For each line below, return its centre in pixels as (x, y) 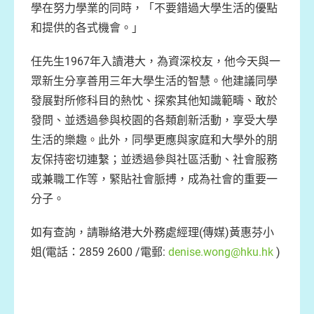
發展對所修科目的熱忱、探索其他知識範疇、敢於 (154, 101)
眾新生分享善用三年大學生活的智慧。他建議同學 (154, 81)
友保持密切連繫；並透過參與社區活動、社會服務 (154, 159)
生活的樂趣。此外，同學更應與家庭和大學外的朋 (154, 140)
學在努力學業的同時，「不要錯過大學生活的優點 (154, 8)
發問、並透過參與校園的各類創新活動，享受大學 (154, 120)
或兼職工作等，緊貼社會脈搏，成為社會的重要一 (154, 179)
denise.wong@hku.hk (221, 252)
